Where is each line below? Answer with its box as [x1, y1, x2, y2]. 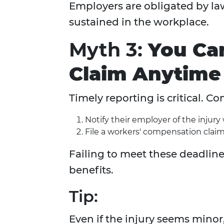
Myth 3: [69, 38, 148, 62]
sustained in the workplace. [69, 16, 209, 28]
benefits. [69, 164, 113, 176]
